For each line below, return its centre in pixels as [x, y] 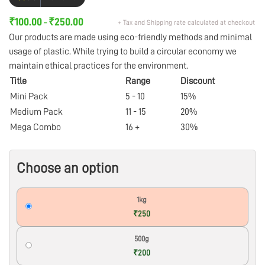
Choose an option [68, 168]
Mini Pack [29, 97]
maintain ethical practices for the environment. [98, 66]
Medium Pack [36, 112]
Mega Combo [35, 127]
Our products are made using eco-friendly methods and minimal [130, 38]
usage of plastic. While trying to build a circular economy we [123, 52]
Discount [198, 81]
